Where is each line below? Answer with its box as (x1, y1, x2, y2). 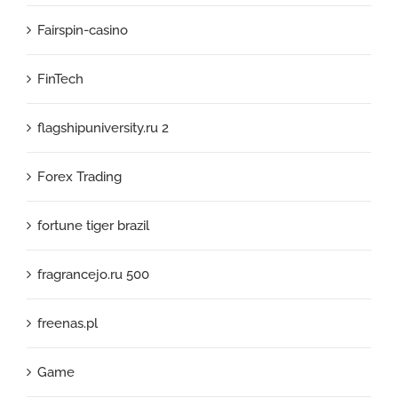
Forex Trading (37, 168, 122, 185)
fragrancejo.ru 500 (37, 266, 149, 283)
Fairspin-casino (37, 21, 128, 38)
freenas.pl (37, 314, 98, 331)
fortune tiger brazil (37, 217, 149, 234)
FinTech (37, 70, 84, 87)
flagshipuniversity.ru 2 (37, 119, 169, 136)
